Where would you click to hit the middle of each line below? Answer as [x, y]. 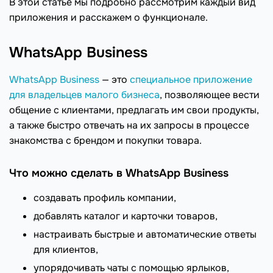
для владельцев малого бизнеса [84, 95]
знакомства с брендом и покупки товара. [105, 141]
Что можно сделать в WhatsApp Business [119, 173]
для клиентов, [66, 250]
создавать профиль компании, [105, 198]
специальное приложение [191, 80]
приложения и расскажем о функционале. [108, 18]
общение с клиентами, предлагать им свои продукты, [134, 110]
